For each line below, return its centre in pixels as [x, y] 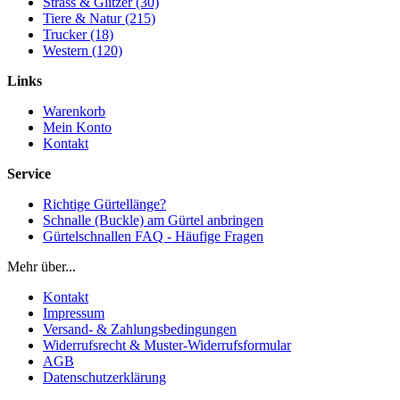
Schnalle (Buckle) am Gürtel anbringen [153, 220]
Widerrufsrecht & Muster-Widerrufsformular [167, 345]
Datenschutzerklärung [104, 377]
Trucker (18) [78, 34]
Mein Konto [77, 127]
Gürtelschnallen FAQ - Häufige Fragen [153, 236]
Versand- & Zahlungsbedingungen [140, 329]
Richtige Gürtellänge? [104, 204]
